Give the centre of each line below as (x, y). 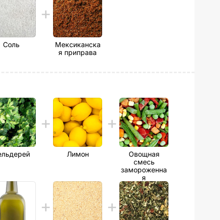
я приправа (78, 52)
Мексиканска (78, 44)
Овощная (144, 154)
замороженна (144, 170)
